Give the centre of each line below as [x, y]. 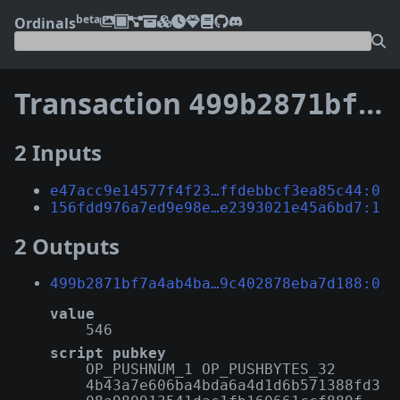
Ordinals [45, 23]
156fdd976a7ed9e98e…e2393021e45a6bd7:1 [215, 207]
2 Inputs [58, 152]
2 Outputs [67, 246]
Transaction [101, 104]
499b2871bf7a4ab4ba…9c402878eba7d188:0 [215, 283]
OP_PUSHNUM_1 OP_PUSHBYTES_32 [211, 369]
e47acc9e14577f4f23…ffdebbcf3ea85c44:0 [215, 190]
